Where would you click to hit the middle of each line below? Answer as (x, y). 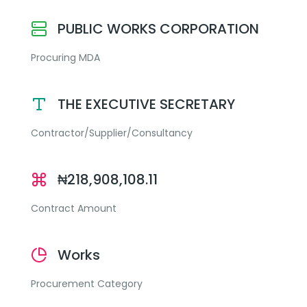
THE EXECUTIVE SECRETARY (146, 104)
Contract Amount (74, 208)
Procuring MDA (65, 58)
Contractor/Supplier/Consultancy (112, 133)
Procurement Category (87, 284)
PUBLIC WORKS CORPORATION (158, 29)
